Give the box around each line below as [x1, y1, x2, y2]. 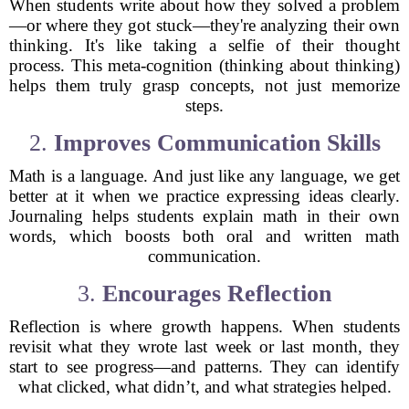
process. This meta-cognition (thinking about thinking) [9, 56, 400, 75]
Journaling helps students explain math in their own [9, 206, 400, 225]
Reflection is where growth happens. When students [9, 317, 400, 336]
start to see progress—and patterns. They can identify [9, 357, 400, 376]
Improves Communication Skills [53, 130, 381, 156]
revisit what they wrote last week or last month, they [9, 337, 400, 356]
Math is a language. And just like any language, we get [9, 166, 400, 185]
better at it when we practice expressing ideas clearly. [9, 186, 400, 205]
